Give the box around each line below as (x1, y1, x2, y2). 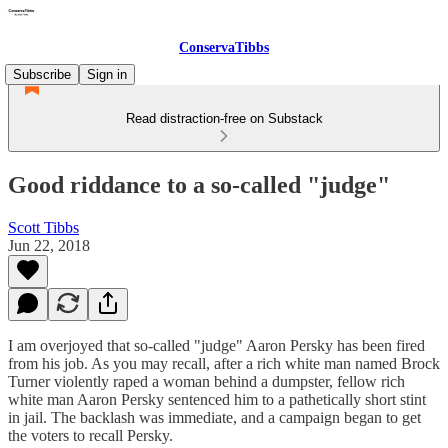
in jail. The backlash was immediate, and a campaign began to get (8, 408, 421, 426)
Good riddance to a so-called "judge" (8, 171, 390, 198)
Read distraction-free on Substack (125, 111, 323, 126)
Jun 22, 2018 (8, 236, 90, 254)
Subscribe (13, 67, 71, 82)
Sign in (87, 67, 127, 82)
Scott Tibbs (8, 218, 79, 236)
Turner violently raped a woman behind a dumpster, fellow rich (8, 372, 405, 390)
